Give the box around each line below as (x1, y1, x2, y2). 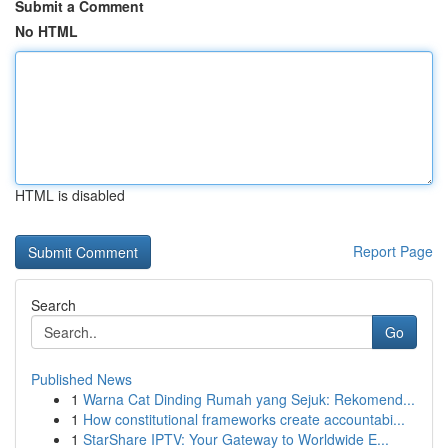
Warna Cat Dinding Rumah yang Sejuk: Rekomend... (83, 389, 415, 409)
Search (31, 295, 76, 315)
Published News (31, 369, 132, 389)
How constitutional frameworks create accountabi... (83, 409, 405, 429)
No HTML (15, 21, 78, 41)
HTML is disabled (15, 185, 125, 205)
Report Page (353, 241, 433, 261)
